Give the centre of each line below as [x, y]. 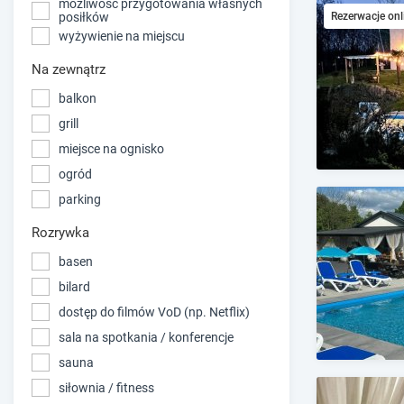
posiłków [84, 18]
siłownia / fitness [106, 387]
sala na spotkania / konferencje [146, 337]
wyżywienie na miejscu [122, 36]
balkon [78, 98]
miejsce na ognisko [111, 148]
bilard [74, 286]
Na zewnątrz [69, 70]
